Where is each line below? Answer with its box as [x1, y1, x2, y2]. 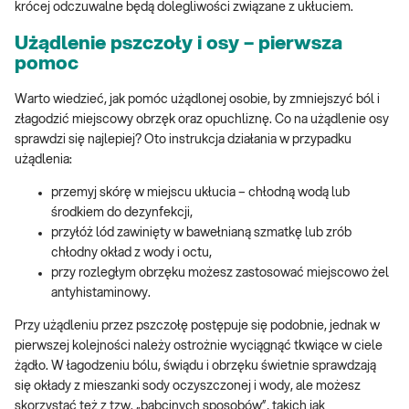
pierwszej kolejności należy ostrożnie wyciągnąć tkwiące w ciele [15, 340, 383, 353]
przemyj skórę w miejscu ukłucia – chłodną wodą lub [51, 186, 350, 200]
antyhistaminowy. [51, 287, 151, 300]
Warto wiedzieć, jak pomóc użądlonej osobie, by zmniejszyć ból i [15, 93, 380, 107]
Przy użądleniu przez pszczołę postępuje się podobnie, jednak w [15, 320, 380, 333]
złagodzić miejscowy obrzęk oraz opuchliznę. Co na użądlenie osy [15, 113, 389, 127]
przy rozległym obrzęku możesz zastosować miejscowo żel [51, 267, 389, 280]
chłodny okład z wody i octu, [51, 246, 212, 260]
